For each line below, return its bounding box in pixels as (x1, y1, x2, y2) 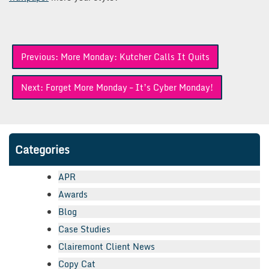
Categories (15, 140, 70, 159)
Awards (58, 187, 88, 201)
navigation (8, 55, 62, 74)
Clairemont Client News (58, 239, 155, 253)
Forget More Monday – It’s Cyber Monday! (46, 80, 213, 94)
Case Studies (58, 222, 110, 236)
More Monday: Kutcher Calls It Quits (61, 49, 210, 64)
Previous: (21, 49, 58, 64)
